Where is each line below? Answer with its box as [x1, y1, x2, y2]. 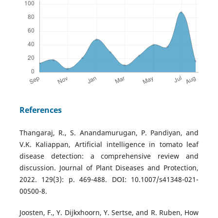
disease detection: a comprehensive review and [19, 151, 199, 161]
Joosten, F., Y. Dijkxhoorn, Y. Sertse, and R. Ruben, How [19, 208, 199, 217]
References [19, 104, 62, 115]
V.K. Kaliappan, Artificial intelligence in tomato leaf [19, 139, 199, 149]
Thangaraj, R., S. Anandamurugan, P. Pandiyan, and [19, 127, 199, 137]
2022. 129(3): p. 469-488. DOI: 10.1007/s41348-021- [19, 174, 199, 184]
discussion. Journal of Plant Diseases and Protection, [19, 163, 199, 172]
